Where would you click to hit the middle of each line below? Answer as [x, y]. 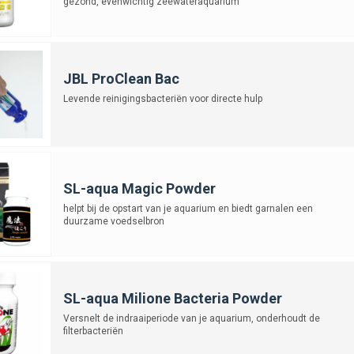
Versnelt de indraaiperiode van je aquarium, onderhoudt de [191, 318]
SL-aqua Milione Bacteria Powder [172, 298]
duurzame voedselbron [113, 221]
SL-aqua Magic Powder [139, 188]
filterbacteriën [93, 331]
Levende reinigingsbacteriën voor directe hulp [162, 98]
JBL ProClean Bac [121, 78]
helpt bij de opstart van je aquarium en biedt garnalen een [188, 208]
